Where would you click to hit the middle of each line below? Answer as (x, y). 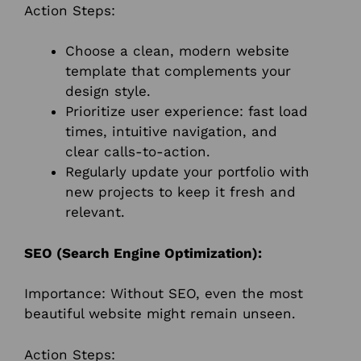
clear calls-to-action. (138, 152)
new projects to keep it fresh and (180, 192)
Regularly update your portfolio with (187, 172)
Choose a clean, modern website (177, 51)
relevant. (95, 212)
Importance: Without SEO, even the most (164, 294)
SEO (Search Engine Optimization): (143, 253)
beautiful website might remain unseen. (160, 314)
